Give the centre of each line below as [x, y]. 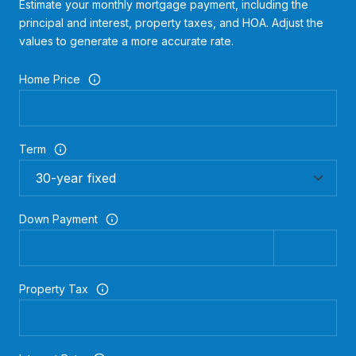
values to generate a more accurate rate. [126, 41]
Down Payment [58, 219]
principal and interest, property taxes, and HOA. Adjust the [171, 22]
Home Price [50, 79]
